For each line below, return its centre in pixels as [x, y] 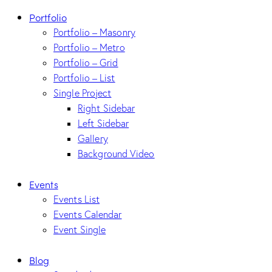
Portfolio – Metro [89, 48]
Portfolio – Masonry [94, 32]
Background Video [116, 154]
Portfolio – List [84, 78]
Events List [77, 199]
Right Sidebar [107, 108]
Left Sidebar [104, 124]
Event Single [80, 230]
